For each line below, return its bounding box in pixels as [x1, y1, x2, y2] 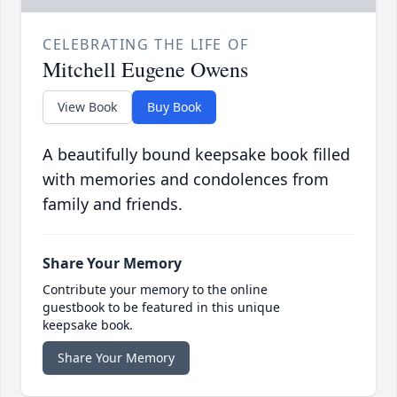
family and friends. [43, 193, 183, 215]
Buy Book [147, 98, 201, 116]
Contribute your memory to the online [43, 281, 268, 299]
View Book [58, 98, 117, 116]
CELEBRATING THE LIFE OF [43, 35, 249, 55]
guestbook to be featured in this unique [43, 299, 280, 316]
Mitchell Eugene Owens [43, 55, 248, 84]
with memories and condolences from [43, 168, 329, 191]
